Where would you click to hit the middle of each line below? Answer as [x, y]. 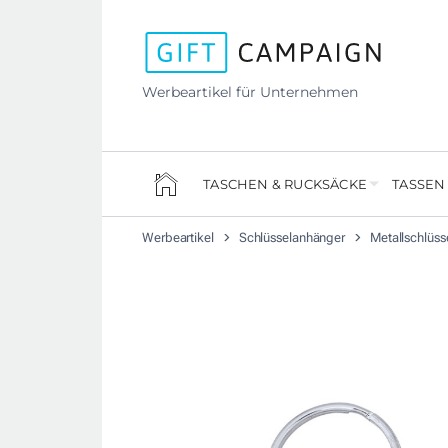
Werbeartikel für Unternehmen [250, 91]
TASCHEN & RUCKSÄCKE [285, 184]
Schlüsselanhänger [293, 238]
